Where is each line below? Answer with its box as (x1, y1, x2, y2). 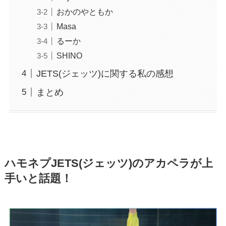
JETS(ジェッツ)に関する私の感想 (36, 68, 174, 79)
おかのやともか (56, 7, 113, 16)
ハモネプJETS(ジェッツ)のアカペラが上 (4, 157, 213, 170)
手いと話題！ (4, 173, 72, 185)
